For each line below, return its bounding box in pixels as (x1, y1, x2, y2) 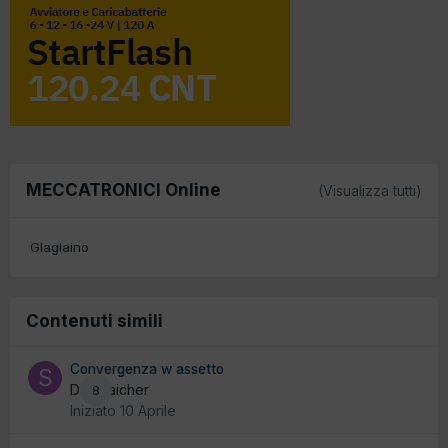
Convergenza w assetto (70, 361, 224, 378)
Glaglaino (30, 239, 89, 256)
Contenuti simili (26, 311, 163, 332)
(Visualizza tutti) (318, 181, 422, 199)
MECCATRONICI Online (26, 179, 221, 200)
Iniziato (70, 402, 120, 420)
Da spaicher (70, 381, 149, 399)
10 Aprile (120, 402, 176, 420)
